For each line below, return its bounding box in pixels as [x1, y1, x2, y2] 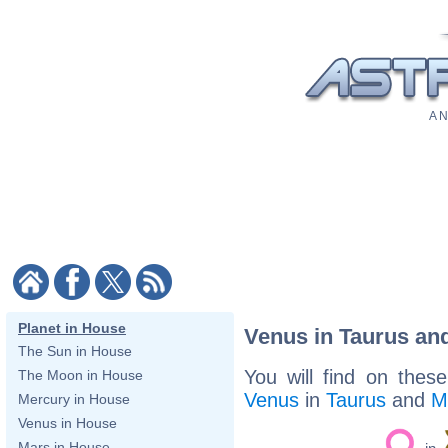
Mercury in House [18, 391, 130, 407]
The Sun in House [18, 343, 132, 359]
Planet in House [18, 320, 126, 336]
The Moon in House [18, 367, 143, 383]
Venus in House [18, 415, 117, 431]
